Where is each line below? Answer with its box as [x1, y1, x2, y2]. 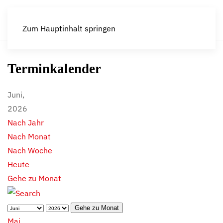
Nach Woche [7, 145, 52, 155]
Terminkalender [7, 61, 101, 76]
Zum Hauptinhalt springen [22, 23, 115, 33]
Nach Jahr [7, 117, 44, 127]
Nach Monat [7, 131, 51, 141]
